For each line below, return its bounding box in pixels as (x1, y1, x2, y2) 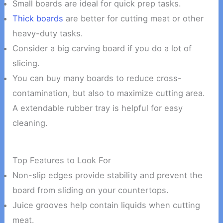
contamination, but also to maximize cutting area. (12, 88, 206, 99)
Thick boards (12, 13, 64, 24)
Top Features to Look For (12, 155, 111, 165)
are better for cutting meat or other (63, 13, 204, 24)
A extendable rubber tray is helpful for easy (12, 103, 183, 113)
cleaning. (12, 118, 48, 128)
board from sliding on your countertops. (12, 185, 169, 195)
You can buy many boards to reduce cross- (12, 73, 182, 84)
